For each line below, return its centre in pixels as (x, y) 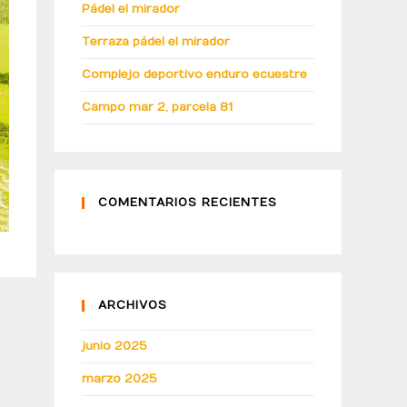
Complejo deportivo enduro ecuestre (194, 74)
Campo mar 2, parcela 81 (157, 107)
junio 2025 (114, 346)
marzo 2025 (119, 379)
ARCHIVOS (133, 305)
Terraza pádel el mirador (156, 42)
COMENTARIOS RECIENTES (188, 203)
